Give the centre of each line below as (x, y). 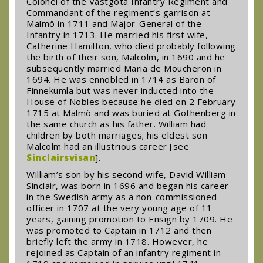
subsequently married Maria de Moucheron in (124, 68)
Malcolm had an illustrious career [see (108, 146)
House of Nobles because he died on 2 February (131, 102)
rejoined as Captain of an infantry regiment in (124, 252)
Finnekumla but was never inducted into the (120, 90)
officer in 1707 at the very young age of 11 (119, 208)
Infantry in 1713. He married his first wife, (117, 35)
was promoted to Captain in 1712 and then (119, 230)
